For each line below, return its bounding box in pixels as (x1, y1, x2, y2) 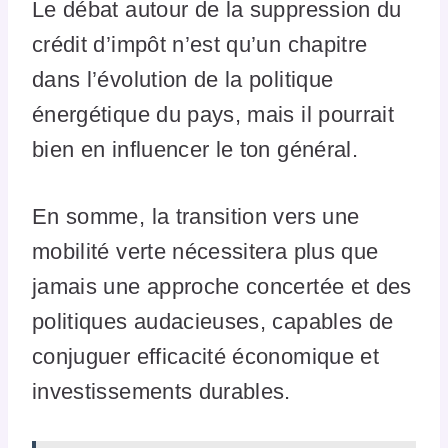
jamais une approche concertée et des (32, 274, 412, 300)
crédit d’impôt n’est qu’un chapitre (32, 32, 368, 58)
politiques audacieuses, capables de (32, 309, 394, 335)
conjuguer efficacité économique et (32, 344, 379, 370)
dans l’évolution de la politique (32, 67, 334, 93)
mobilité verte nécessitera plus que (32, 239, 379, 265)
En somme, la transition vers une (32, 204, 360, 230)
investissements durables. (32, 379, 291, 405)
